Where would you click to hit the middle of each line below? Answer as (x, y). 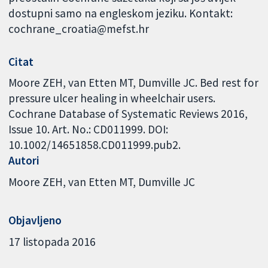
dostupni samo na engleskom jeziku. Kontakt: (121, 13)
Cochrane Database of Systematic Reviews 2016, (128, 114)
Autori (24, 161)
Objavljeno (35, 220)
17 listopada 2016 (52, 241)
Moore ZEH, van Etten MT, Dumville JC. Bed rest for (134, 83)
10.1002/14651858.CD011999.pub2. (95, 145)
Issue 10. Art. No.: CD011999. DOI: (89, 130)
